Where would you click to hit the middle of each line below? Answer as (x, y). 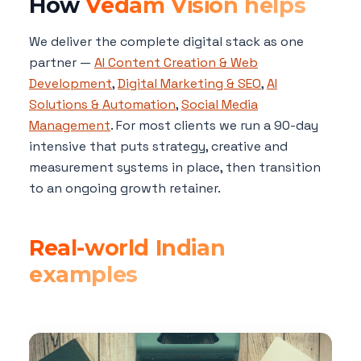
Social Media (220, 105)
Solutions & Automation (102, 105)
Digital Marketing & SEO (189, 84)
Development (71, 84)
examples (83, 275)
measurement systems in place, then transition (175, 168)
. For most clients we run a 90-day (214, 126)
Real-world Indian (127, 248)
